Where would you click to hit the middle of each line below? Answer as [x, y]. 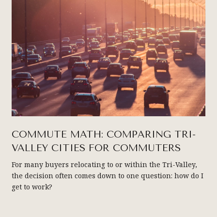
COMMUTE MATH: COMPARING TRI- [104, 134]
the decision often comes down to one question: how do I [108, 175]
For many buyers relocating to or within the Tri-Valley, [104, 164]
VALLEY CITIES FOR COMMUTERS [96, 148]
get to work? [32, 186]
